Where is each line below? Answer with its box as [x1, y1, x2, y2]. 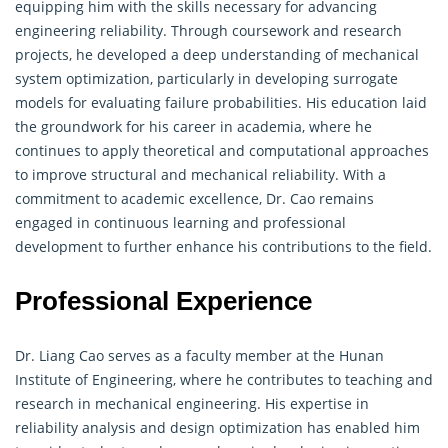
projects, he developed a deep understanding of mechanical [15, 44, 419, 64]
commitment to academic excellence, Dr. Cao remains [15, 188, 374, 208]
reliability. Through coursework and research [96, 20, 402, 40]
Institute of [15, 369, 92, 389]
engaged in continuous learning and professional [15, 212, 346, 232]
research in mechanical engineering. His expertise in [15, 393, 369, 413]
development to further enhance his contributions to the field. [15, 236, 432, 256]
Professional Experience [15, 285, 319, 316]
